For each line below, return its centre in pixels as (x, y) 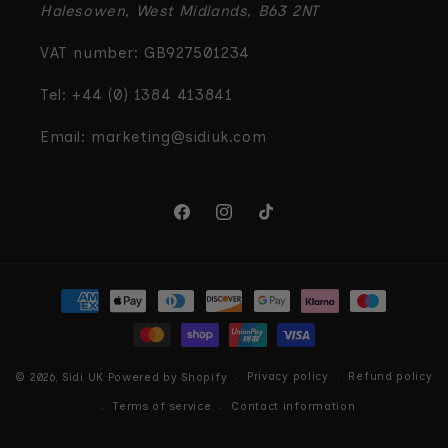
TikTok (278, 223)
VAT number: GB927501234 (145, 53)
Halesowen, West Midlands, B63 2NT (179, 11)
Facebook (204, 223)
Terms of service (162, 406)
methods (68, 318)
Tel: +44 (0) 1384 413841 (136, 95)
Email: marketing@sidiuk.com (153, 137)
